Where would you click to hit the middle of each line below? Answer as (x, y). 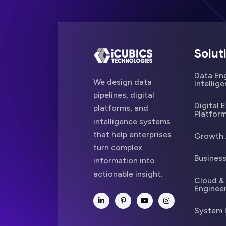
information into (124, 161)
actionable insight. (128, 174)
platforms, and (121, 108)
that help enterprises (132, 134)
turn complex (118, 148)
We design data (123, 82)
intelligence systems (132, 121)
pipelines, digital (124, 95)
